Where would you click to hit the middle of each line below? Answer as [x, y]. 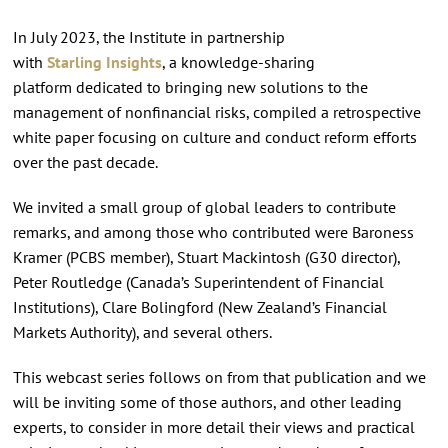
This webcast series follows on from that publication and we [219, 376]
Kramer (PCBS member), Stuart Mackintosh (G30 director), [206, 256]
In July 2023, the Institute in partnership [148, 36]
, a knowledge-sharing [238, 61]
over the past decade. [85, 161]
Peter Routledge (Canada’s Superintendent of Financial [198, 281]
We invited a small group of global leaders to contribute [204, 206]
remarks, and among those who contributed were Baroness [213, 231]
